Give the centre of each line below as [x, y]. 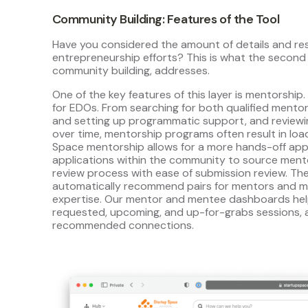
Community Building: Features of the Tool [166, 19]
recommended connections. [123, 225]
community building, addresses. [131, 70]
